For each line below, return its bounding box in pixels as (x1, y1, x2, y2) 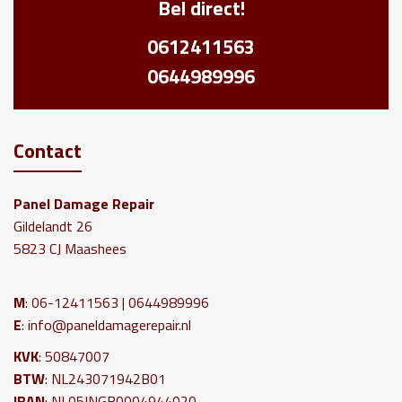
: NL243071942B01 (45, 367, 166, 389)
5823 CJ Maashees (13, 237, 130, 259)
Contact (13, 135, 82, 166)
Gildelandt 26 (13, 214, 92, 237)
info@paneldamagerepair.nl (28, 313, 191, 336)
